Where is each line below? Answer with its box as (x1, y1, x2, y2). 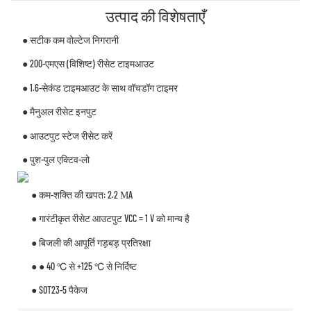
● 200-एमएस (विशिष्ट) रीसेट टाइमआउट (22, 58, 154, 70)
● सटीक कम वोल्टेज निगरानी (22, 34, 119, 47)
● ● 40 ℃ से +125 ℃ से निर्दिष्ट (31, 260, 137, 272)
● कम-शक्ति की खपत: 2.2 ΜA (31, 188, 133, 201)
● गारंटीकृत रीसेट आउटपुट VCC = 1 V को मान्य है (31, 212, 190, 225)
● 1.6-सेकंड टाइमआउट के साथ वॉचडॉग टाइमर (22, 81, 178, 94)
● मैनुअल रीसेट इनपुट (22, 106, 96, 118)
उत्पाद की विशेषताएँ (106, 6, 205, 25)
